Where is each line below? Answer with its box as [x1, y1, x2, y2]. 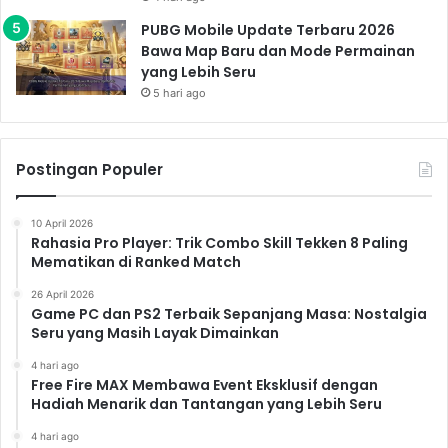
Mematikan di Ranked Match [31, 251, 241, 272]
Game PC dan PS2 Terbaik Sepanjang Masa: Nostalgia [31, 303, 427, 324]
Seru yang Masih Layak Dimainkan [31, 322, 279, 343]
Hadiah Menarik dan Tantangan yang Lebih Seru [31, 393, 382, 414]
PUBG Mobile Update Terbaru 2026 [141, 19, 395, 40]
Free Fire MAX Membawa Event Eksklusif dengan [31, 374, 378, 395]
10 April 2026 [31, 216, 93, 229]
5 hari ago [153, 85, 206, 100]
